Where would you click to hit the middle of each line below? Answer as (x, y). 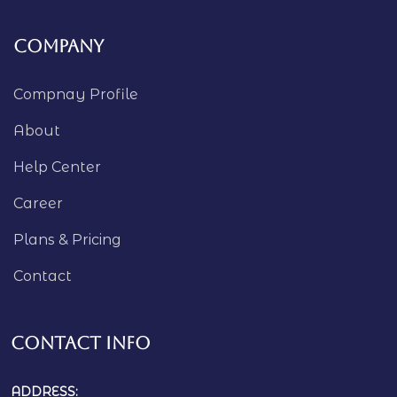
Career (38, 203)
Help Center (57, 167)
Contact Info (81, 343)
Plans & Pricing (67, 239)
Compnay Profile (76, 94)
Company (58, 46)
